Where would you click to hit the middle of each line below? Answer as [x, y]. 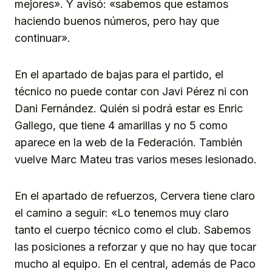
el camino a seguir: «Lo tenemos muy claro [122, 212]
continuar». [42, 38]
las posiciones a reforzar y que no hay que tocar [135, 246]
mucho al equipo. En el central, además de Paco [135, 263]
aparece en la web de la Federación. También [128, 142]
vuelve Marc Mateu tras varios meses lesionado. [136, 159]
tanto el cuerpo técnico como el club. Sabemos [133, 229]
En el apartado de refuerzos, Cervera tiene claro [135, 195]
